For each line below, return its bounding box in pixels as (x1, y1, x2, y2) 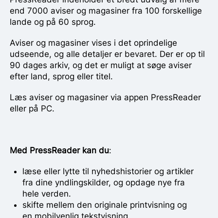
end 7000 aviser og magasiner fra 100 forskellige (10, 5, 202, 16)
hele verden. (22, 188, 71, 199)
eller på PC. (10, 103, 54, 113)
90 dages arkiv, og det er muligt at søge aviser (10, 60, 192, 70)
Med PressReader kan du (10, 145, 109, 155)
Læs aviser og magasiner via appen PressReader (10, 92, 201, 102)
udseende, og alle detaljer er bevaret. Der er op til (10, 49, 205, 59)
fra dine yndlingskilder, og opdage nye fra (22, 177, 185, 187)
